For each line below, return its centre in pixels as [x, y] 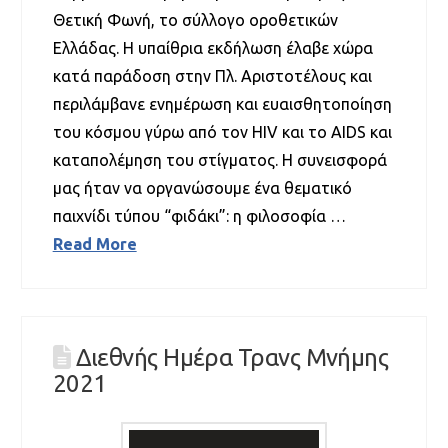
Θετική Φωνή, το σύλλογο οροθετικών [195, 19]
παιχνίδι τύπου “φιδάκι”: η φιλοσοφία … [199, 215]
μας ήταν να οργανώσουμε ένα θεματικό [202, 187]
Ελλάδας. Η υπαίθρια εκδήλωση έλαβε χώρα [212, 47]
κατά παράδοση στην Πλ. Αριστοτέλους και [212, 75]
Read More [94, 243]
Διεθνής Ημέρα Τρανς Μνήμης [232, 358]
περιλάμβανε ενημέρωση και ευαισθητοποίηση [222, 103]
